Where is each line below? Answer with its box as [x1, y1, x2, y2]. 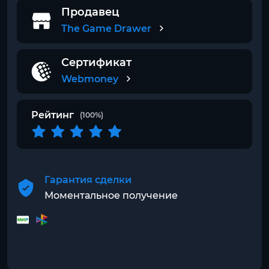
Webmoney [61, 73, 118, 85]
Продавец [61, 5, 119, 19]
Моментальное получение [44, 190, 178, 201]
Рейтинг [31, 109, 74, 121]
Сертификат [61, 56, 131, 69]
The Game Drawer [61, 23, 151, 34]
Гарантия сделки [44, 174, 131, 186]
